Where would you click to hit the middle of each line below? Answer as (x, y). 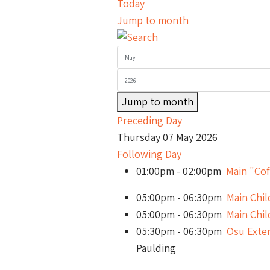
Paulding (156, 248)
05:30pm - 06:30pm (181, 231)
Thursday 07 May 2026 (167, 137)
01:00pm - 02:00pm (181, 171)
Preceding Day (149, 120)
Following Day (149, 154)
